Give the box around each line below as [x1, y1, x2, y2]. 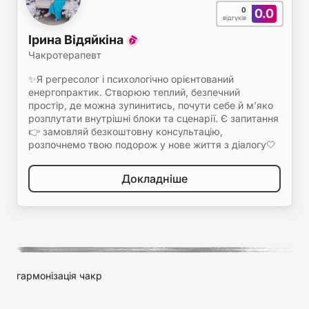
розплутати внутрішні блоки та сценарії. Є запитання [28, 112, 279, 124]
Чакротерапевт [28, 49, 101, 61]
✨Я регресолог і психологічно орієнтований [28, 73, 234, 85]
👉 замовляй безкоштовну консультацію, [28, 126, 223, 137]
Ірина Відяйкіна [28, 32, 126, 47]
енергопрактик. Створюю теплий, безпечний [28, 86, 240, 98]
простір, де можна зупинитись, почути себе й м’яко [28, 99, 273, 111]
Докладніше [121, 172, 188, 186]
